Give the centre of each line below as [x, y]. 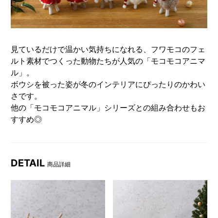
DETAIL [29, 163]
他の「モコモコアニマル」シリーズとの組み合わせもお [108, 107]
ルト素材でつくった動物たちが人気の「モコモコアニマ [108, 61]
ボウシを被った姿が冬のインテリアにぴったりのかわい [108, 84]
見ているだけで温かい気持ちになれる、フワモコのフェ [108, 49]
